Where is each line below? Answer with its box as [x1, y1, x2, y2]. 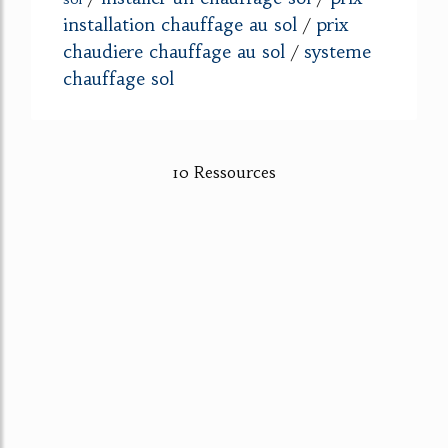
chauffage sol [63, 66, 174, 90]
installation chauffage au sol [63, 12, 297, 36]
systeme [304, 39, 371, 63]
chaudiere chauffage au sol [63, 39, 285, 63]
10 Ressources [172, 161, 276, 182]
